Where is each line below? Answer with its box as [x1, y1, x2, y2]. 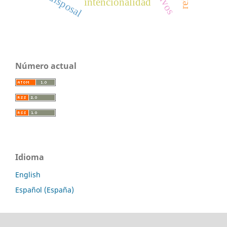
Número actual [15, 60, 77, 72]
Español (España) [15, 185, 74, 195]
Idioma [15, 152, 44, 163]
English [15, 170, 41, 180]
